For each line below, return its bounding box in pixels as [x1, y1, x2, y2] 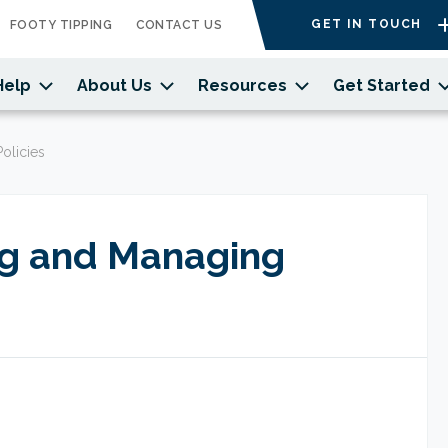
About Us [77, 76, 152, 95]
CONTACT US [135, 18, 223, 32]
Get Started [333, 76, 430, 95]
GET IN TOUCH [311, 17, 422, 32]
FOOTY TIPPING [9, 18, 113, 32]
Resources [198, 76, 287, 95]
